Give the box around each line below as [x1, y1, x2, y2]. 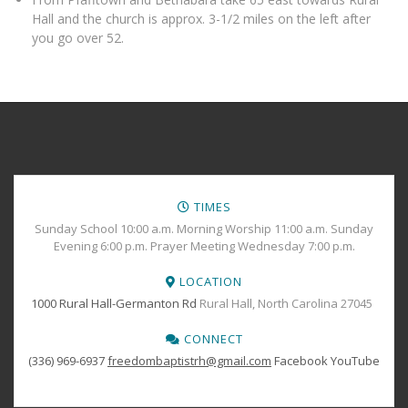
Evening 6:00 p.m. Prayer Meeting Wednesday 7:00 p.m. [53, 238, 355, 255]
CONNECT [179, 331, 243, 348]
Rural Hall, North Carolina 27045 [196, 295, 378, 312]
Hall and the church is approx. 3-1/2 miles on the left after [32, 10, 371, 28]
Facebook [274, 352, 328, 370]
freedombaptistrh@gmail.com [107, 352, 271, 370]
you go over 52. [32, 29, 124, 47]
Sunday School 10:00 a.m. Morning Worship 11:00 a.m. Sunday [35, 220, 373, 238]
